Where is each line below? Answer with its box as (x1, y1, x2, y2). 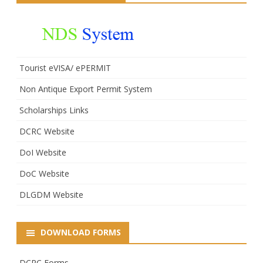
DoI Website (19, 146, 66, 158)
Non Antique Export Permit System (19, 83, 152, 95)
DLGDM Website (19, 188, 83, 200)
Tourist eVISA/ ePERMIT (19, 62, 111, 73)
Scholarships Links (19, 104, 89, 116)
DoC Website (19, 167, 69, 179)
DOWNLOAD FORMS (41, 226, 121, 238)
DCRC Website (19, 125, 75, 137)
